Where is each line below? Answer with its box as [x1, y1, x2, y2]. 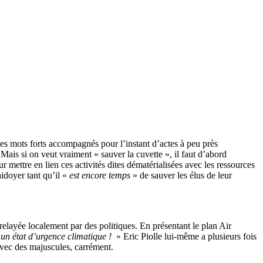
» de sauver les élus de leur [130, 170, 232, 180]
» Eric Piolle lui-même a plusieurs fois [114, 231, 257, 241]
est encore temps [69, 170, 130, 180]
